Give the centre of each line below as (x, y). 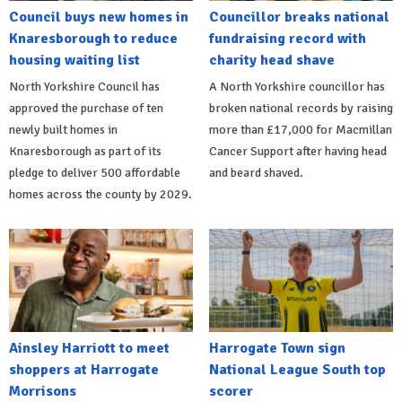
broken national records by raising (301, 108)
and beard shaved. (256, 172)
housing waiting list (74, 60)
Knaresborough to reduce (93, 38)
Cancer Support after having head (297, 151)
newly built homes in (63, 129)
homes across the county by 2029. (100, 194)
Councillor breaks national (299, 17)
